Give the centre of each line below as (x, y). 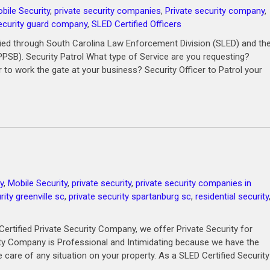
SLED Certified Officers (137, 24)
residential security (232, 196)
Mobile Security (38, 183)
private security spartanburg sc (130, 196)
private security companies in (193, 183)
